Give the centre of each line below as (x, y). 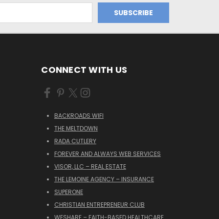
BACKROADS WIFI (79, 116)
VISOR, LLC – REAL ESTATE (90, 167)
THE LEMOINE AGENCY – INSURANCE (104, 179)
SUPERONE (68, 192)
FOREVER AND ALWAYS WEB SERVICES (107, 154)
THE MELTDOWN (76, 129)
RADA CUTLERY (75, 141)
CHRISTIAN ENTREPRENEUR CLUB (99, 205)
